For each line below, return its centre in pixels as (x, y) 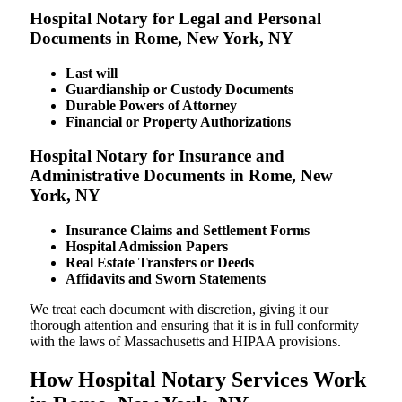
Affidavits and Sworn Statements (166, 279)
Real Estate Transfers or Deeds (160, 263)
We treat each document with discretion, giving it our (179, 310)
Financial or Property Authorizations (178, 121)
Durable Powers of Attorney (151, 105)
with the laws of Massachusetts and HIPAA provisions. (185, 342)
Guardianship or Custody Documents (179, 89)
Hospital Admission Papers (147, 247)
